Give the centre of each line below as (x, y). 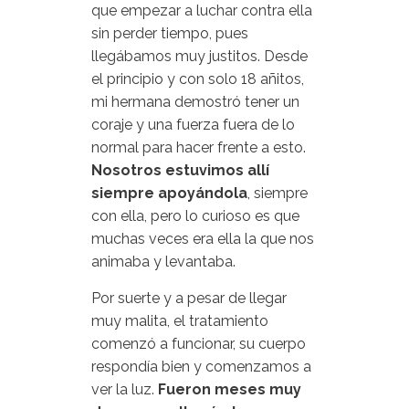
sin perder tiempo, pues (170, 33)
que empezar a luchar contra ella (202, 10)
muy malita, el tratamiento (180, 321)
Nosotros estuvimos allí (180, 170)
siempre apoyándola (169, 193)
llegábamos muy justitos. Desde (199, 56)
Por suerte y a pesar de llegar (189, 298)
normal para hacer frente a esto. (199, 147)
